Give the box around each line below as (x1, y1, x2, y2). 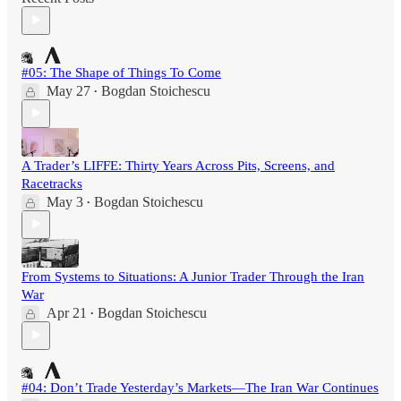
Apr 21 (47, 304, 87, 320)
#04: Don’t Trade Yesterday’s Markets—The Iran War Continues (21, 380, 379, 395)
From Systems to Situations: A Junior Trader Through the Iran (21, 269, 364, 284)
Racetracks (21, 175, 82, 191)
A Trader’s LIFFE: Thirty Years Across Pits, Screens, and (21, 158, 335, 173)
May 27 (47, 82, 90, 98)
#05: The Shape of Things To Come (21, 64, 221, 80)
